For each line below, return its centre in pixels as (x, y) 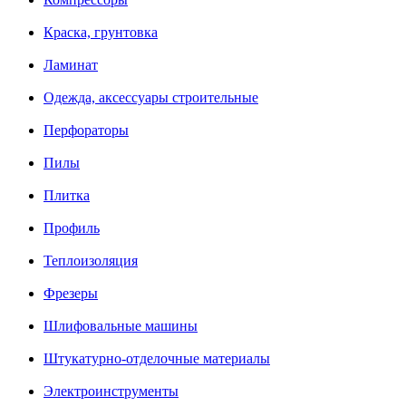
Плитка (67, 195)
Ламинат (71, 64)
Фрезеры (71, 293)
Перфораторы (86, 130)
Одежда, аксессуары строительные (151, 97)
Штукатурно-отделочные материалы (157, 358)
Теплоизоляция (91, 260)
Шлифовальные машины (121, 325)
